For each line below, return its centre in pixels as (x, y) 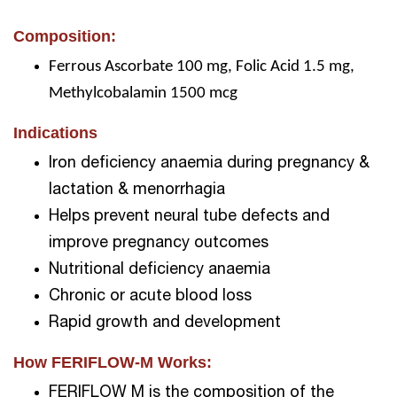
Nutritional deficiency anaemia (160, 269)
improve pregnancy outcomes (159, 243)
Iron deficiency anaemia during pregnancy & (209, 163)
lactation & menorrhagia (137, 190)
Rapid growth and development (165, 323)
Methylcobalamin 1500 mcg (143, 93)
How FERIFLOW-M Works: (113, 362)
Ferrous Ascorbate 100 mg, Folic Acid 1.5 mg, (202, 67)
